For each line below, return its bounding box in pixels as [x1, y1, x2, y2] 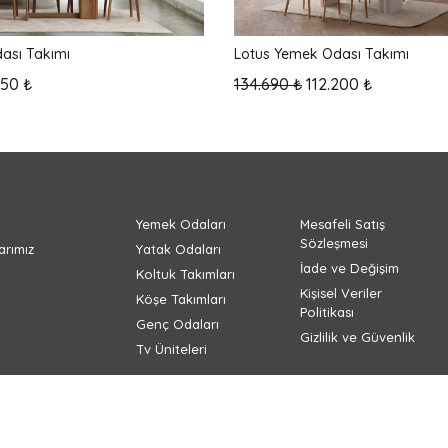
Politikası [299, 303, 354, 320]
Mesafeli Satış [299, 215, 385, 232]
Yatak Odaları [136, 240, 222, 257]
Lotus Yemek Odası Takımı [234, 44, 409, 63]
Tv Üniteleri [136, 340, 208, 357]
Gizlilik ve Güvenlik [299, 328, 415, 345]
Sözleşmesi [299, 234, 368, 251]
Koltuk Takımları [136, 265, 236, 282]
